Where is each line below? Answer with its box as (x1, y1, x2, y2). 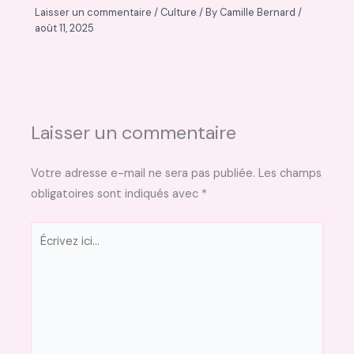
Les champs (258, 165, 322, 181)
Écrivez (30, 223, 69, 239)
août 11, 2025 (35, 21, 95, 35)
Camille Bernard (220, 5, 299, 19)
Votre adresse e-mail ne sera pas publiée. (31, 165, 256, 181)
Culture (160, 5, 198, 19)
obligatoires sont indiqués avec (31, 186, 202, 201)
